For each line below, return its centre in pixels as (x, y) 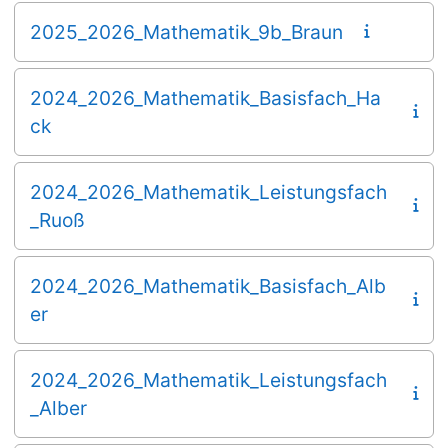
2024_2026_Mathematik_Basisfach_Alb (208, 285)
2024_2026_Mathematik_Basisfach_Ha (205, 97)
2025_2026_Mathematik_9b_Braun (186, 31)
